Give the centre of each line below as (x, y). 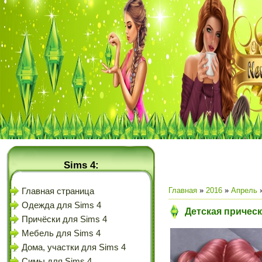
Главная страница (58, 191)
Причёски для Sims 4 (64, 219)
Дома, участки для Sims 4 (74, 247)
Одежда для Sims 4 (61, 205)
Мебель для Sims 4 (61, 233)
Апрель (244, 190)
